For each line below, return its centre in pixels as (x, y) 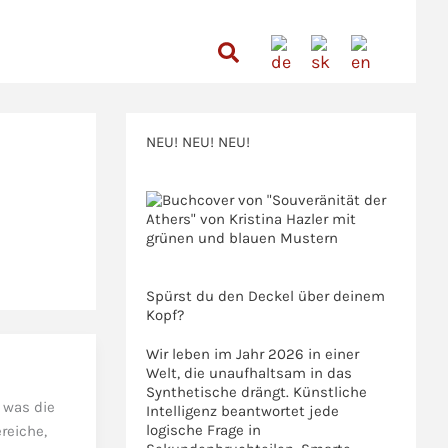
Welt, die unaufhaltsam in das (249, 373)
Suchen (257, 50)
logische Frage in (203, 430)
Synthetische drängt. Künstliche (256, 392)
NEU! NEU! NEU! (198, 142)
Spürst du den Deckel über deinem (265, 296)
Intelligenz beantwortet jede (242, 411)
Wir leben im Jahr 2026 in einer (252, 354)
